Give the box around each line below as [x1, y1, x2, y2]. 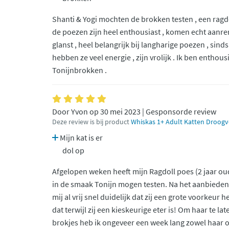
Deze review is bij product [52, 118, 131, 126]
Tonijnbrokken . [52, 65, 107, 75]
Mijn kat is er [58, 132, 103, 143]
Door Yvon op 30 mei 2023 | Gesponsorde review [52, 106, 216, 117]
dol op [62, 145, 84, 155]
